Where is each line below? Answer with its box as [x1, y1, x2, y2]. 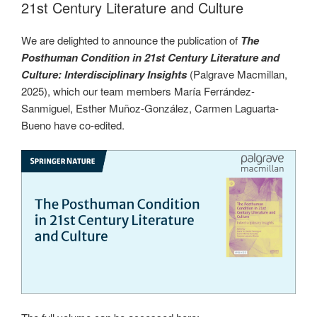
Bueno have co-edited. [21, 117, 125, 132]
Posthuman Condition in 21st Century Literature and [21, 50, 279, 65]
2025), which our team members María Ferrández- [21, 83, 255, 98]
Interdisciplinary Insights [64, 67, 187, 82]
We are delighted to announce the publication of [21, 33, 241, 47]
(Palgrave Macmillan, [187, 67, 287, 81]
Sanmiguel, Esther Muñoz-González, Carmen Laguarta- [21, 100, 279, 115]
